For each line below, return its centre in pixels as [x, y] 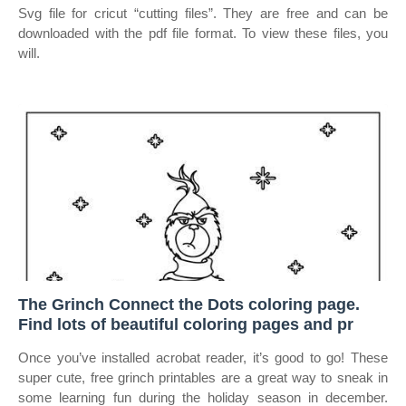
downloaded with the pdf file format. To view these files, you [203, 33]
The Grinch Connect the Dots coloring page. [189, 304]
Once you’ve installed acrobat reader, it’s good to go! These [203, 358]
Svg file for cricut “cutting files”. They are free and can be [203, 13]
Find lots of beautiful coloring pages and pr [186, 324]
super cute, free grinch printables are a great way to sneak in [203, 377]
